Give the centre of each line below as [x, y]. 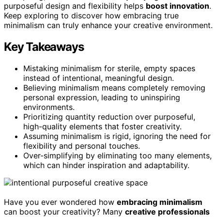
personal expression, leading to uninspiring [102, 97]
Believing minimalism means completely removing [114, 87]
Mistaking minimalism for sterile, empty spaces [109, 68]
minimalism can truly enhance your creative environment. [108, 25]
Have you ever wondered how [60, 202]
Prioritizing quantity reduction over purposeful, [109, 116]
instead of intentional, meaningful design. [99, 78]
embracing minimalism [160, 202]
